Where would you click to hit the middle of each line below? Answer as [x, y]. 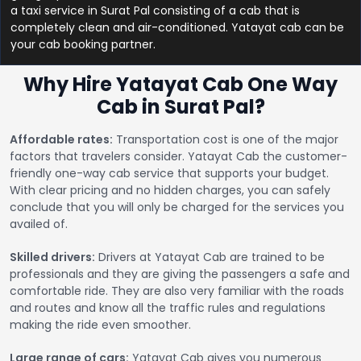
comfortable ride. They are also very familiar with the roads [177, 291]
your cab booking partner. [83, 45]
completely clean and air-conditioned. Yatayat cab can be [177, 28]
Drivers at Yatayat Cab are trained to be [210, 257]
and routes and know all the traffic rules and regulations [168, 308]
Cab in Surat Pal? [180, 107]
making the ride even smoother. [100, 325]
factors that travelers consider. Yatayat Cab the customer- [178, 157]
